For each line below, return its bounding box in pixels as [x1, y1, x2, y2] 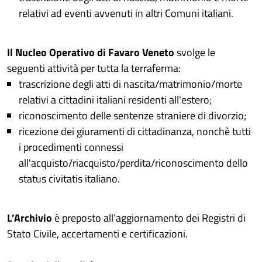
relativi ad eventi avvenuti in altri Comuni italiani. [19, 5, 233, 21]
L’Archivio [7, 210, 54, 226]
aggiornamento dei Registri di [116, 210, 246, 226]
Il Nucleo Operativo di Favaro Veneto [7, 44, 177, 60]
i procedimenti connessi [19, 139, 123, 155]
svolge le [177, 44, 215, 60]
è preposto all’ [54, 210, 116, 226]
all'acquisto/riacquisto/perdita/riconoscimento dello [19, 155, 248, 171]
